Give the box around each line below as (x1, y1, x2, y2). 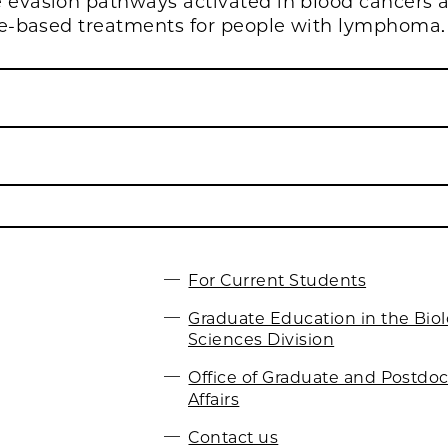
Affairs (188, 389, 240, 409)
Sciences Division (188, 330, 335, 350)
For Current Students (188, 270, 367, 290)
